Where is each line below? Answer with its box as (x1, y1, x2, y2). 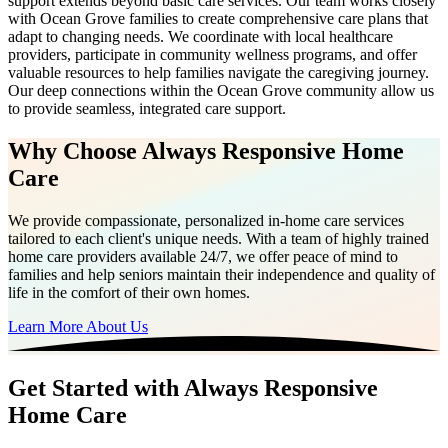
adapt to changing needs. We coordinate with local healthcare (8, 28, 393, 46)
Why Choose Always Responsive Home (8, 138, 404, 165)
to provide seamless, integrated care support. (8, 100, 286, 118)
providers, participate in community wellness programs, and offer (8, 46, 417, 64)
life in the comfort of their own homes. (8, 283, 250, 301)
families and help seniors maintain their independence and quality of (8, 265, 435, 283)
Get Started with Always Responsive (8, 374, 378, 401)
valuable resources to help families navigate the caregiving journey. (8, 64, 429, 82)
